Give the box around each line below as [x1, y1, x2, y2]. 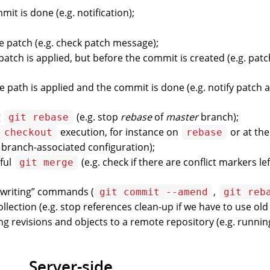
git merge [19, 157, 74, 169]
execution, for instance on [58, 125, 181, 139]
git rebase [8, 111, 69, 124]
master [166, 110, 198, 124]
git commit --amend [99, 186, 208, 198]
